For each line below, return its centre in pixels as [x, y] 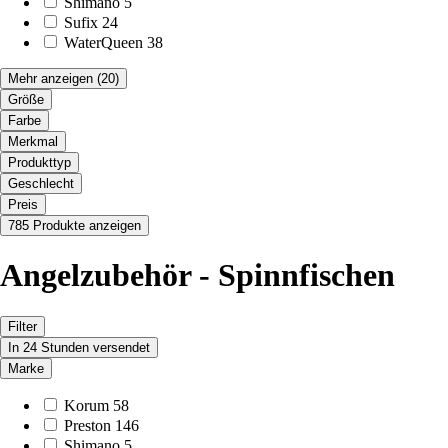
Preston [87, 425]
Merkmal [33, 141]
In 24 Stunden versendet [79, 347]
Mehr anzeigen [50, 78]
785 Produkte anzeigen [74, 225]
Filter [22, 326]
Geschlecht [41, 183]
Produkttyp [39, 162]
